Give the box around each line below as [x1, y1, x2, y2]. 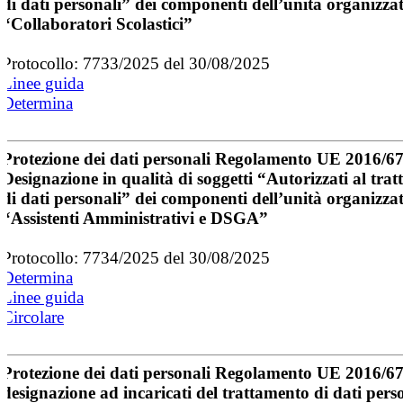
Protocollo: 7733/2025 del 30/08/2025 [2, 53, 270, 73]
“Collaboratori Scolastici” [2, 13, 193, 33]
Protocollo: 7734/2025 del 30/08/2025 [2, 247, 270, 267]
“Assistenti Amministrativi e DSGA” [2, 208, 268, 228]
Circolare [2, 307, 64, 327]
